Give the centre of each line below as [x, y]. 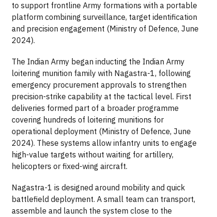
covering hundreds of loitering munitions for [88, 120]
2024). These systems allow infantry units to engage [104, 143]
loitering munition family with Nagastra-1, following [101, 73]
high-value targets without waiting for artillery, [93, 155]
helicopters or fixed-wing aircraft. [70, 166]
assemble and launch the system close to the [92, 211]
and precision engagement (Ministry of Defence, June [105, 29]
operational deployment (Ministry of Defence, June [101, 132]
